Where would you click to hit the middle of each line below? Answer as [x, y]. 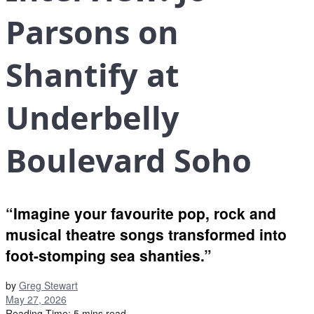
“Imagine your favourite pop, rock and [141, 213]
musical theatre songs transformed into [146, 234]
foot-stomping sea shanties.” [109, 255]
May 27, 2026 [36, 299]
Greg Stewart [48, 285]
